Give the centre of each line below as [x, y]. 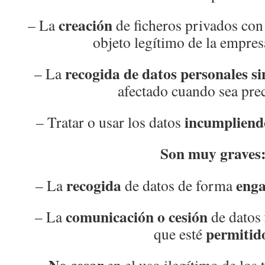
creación [85, 25]
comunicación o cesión [136, 216]
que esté [180, 234]
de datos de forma [179, 185]
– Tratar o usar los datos [110, 122]
